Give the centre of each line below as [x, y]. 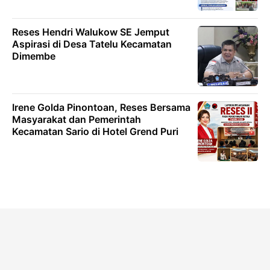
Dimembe [34, 56]
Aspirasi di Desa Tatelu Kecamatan [92, 44]
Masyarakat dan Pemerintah [77, 119]
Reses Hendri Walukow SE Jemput [91, 32]
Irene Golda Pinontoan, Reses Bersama [101, 107]
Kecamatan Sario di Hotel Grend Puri [95, 131]
